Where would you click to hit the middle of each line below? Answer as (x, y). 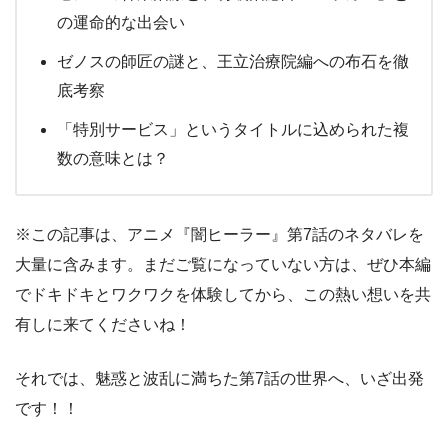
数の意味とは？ (113, 158)
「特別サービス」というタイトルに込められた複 (233, 129)
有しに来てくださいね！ (103, 324)
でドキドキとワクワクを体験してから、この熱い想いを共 (223, 294)
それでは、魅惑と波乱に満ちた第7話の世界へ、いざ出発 (219, 378)
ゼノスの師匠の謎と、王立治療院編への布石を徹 (233, 61)
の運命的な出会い (121, 22)
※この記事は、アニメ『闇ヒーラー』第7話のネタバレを (219, 234)
